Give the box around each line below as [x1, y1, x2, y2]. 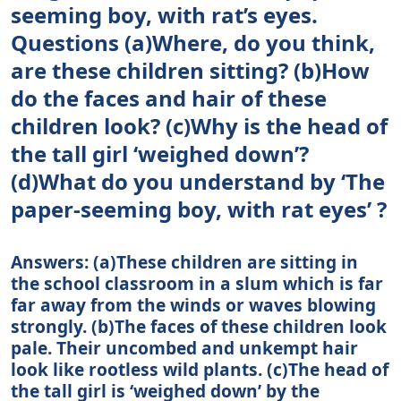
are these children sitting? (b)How [11, 55, 370, 85]
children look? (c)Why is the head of [11, 110, 388, 141]
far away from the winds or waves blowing [11, 292, 376, 317]
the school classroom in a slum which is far [11, 270, 383, 295]
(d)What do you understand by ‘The [11, 166, 385, 196]
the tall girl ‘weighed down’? [11, 138, 309, 168]
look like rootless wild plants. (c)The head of [11, 356, 388, 381]
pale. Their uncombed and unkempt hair [11, 335, 358, 360]
